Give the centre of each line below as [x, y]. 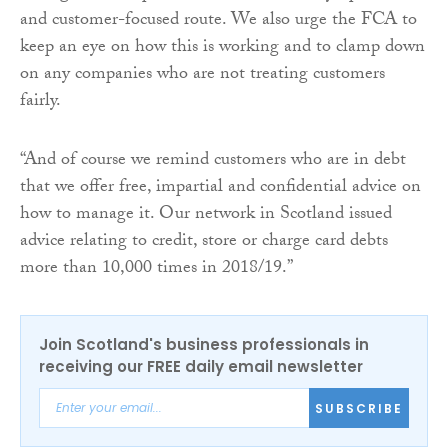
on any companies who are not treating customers [202, 76]
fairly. [40, 103]
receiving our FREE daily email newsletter [201, 367]
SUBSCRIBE [359, 408]
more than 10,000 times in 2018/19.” [156, 270]
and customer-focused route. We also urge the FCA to [218, 22]
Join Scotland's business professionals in [204, 345]
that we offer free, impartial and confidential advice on [220, 189]
